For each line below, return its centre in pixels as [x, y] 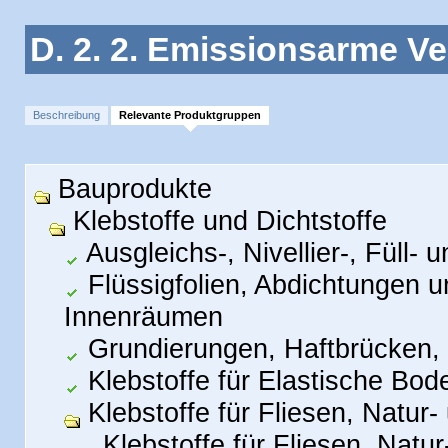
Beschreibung [66, 115]
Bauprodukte [131, 188]
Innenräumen [143, 316]
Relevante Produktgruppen [190, 115]
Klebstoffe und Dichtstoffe [226, 220]
